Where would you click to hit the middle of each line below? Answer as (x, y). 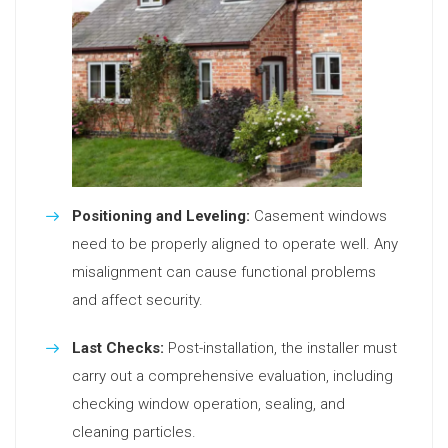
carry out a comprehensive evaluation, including (232, 375)
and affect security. (137, 299)
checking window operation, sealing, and (208, 403)
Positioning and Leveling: (161, 215)
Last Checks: (118, 347)
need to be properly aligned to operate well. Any (235, 243)
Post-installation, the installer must (280, 347)
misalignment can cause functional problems (224, 271)
